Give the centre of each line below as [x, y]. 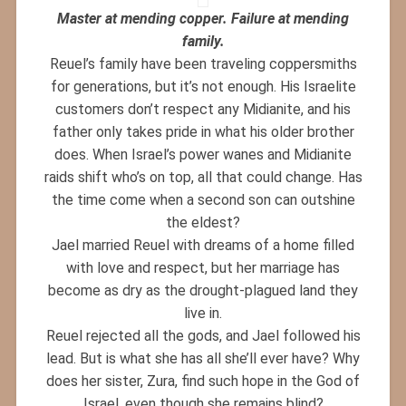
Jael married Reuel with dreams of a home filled [203, 245]
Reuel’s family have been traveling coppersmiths [203, 63]
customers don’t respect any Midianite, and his [203, 109]
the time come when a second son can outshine [203, 199]
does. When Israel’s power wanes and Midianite [203, 154]
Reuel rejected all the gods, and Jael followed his [203, 335]
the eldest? [203, 222]
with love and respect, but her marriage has [203, 267]
